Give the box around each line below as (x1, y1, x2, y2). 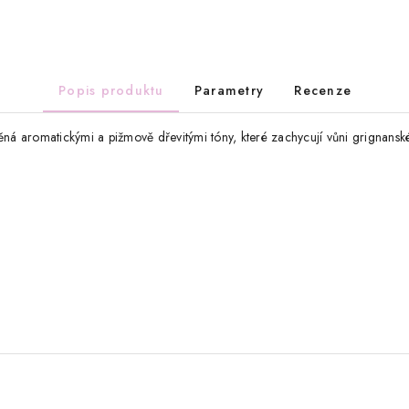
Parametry (194, 81, 265, 100)
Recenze (294, 81, 352, 100)
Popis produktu (58, 81, 164, 100)
